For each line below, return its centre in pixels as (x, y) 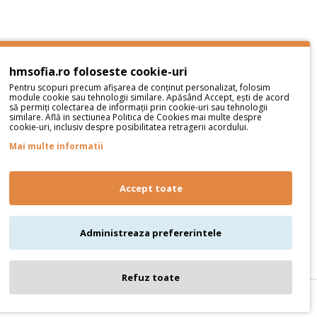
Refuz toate (151, 277)
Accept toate (151, 188)
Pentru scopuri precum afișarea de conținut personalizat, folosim (140, 87)
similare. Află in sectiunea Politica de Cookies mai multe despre (136, 117)
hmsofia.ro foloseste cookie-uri (98, 71)
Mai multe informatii (56, 146)
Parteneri (82, 146)
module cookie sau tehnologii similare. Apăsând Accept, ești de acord (149, 97)
